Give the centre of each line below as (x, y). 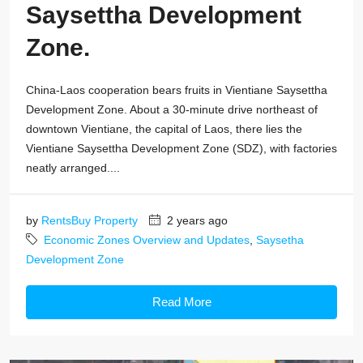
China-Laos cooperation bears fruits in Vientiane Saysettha (177, 90)
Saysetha (280, 239)
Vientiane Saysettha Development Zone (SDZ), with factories (181, 148)
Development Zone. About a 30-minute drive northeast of (172, 109)
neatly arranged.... (73, 167)
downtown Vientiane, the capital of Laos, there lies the (164, 128)
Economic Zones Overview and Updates (147, 239)
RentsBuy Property (90, 220)
